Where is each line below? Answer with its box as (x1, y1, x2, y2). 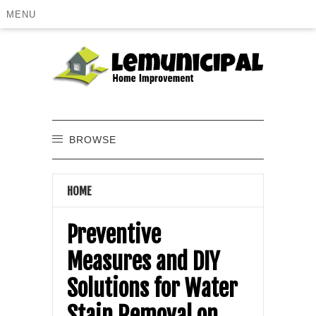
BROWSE (69, 133, 116, 145)
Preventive (67, 220, 161, 249)
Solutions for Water (67, 274, 238, 303)
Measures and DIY (67, 247, 219, 276)
